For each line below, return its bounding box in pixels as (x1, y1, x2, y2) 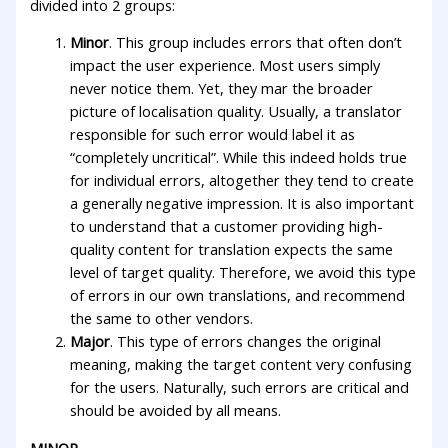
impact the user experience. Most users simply (70, 55, 381, 76)
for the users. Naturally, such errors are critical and (70, 377, 410, 398)
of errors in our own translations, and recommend (70, 285, 406, 306)
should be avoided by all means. (70, 400, 282, 421)
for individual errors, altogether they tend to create (70, 170, 415, 191)
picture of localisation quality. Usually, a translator (70, 101, 403, 122)
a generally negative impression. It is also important (70, 193, 415, 214)
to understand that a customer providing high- (70, 216, 384, 237)
